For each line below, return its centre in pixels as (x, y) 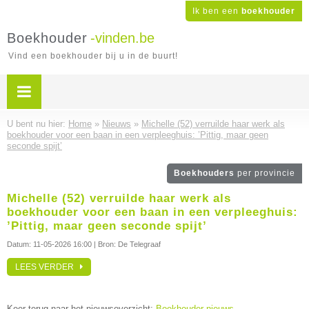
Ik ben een (217, 11)
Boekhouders (206, 173)
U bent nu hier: (38, 124)
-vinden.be (122, 38)
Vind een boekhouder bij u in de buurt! (93, 56)
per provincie (266, 173)
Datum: (20, 244)
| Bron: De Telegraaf (126, 244)
